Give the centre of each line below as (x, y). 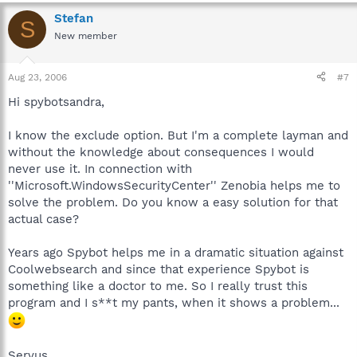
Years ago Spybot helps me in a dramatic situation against (176, 252)
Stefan (74, 18)
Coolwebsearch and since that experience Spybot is (159, 269)
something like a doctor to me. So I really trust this (158, 286)
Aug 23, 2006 (37, 77)
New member (86, 36)
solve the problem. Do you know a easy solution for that (173, 202)
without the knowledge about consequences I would (161, 152)
